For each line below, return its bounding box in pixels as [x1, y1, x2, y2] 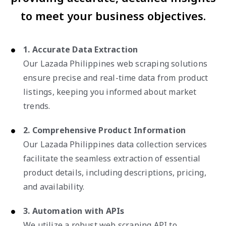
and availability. [23, 181, 85, 192]
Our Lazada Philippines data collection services [23, 138, 207, 150]
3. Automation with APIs [23, 205, 125, 216]
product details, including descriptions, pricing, [23, 166, 206, 178]
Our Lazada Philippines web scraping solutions [23, 58, 208, 69]
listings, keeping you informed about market [23, 86, 197, 97]
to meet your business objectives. [20, 8, 206, 23]
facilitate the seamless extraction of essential [23, 152, 201, 164]
